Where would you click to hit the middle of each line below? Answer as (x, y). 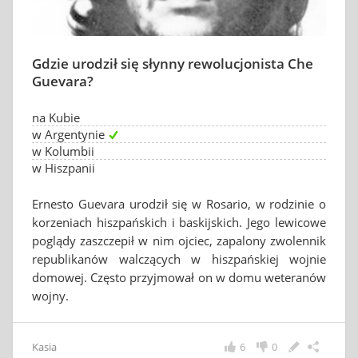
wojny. (50, 296)
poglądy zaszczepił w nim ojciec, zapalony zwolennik (179, 241)
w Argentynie (68, 134)
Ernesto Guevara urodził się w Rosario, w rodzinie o (179, 204)
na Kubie (56, 117)
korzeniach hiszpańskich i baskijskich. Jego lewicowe (179, 222)
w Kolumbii (63, 151)
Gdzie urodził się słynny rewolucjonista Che (173, 64)
